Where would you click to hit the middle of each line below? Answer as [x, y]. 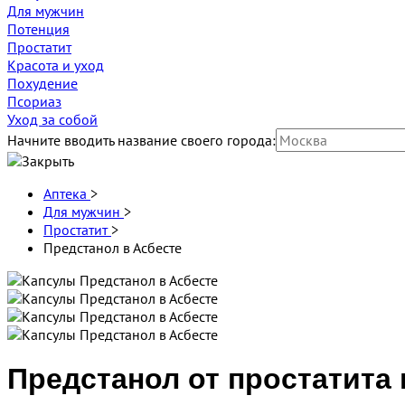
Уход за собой [52, 119]
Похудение [42, 83]
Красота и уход [56, 65]
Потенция [38, 29]
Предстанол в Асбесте [113, 248]
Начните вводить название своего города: [141, 140]
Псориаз [34, 101]
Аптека [65, 193]
